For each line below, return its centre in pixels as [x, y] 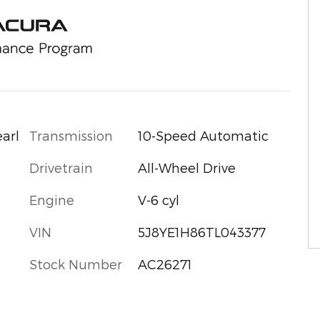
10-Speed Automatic [203, 135]
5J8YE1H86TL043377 [201, 231]
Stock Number [76, 264]
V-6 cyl [158, 199]
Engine [52, 199]
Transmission [71, 135]
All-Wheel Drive [186, 167]
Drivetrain [61, 167]
